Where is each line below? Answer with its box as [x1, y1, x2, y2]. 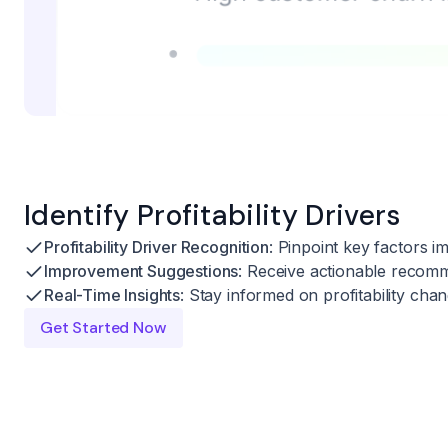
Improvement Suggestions [44, 260, 239, 281]
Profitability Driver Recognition [44, 236, 269, 257]
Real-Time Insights [44, 284, 181, 305]
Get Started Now [40, 316, 167, 338]
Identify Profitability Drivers [24, 196, 401, 234]
